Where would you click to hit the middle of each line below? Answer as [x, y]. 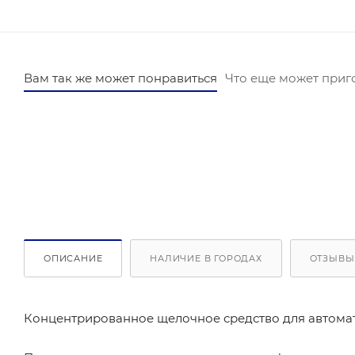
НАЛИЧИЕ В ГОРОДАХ [206, 258]
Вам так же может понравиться [120, 78]
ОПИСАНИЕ [73, 258]
